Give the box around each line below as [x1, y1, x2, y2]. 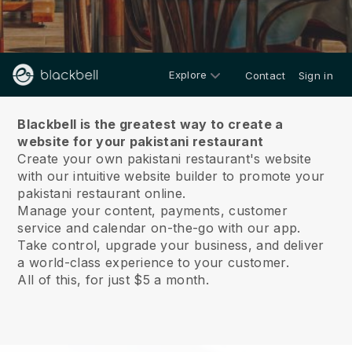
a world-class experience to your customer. [17, 255, 289, 270]
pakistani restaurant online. [17, 185, 186, 201]
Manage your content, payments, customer [17, 203, 288, 218]
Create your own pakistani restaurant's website [17, 151, 312, 167]
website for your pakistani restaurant [17, 134, 264, 149]
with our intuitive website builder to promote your [17, 168, 325, 184]
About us [134, 78, 218, 101]
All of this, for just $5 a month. [17, 272, 209, 288]
